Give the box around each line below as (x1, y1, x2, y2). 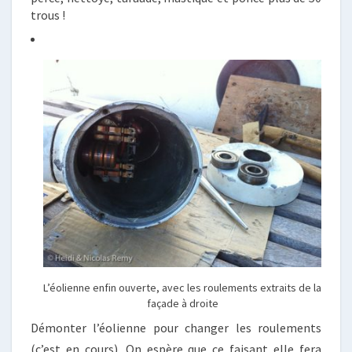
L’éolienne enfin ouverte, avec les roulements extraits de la (43, 280, 321, 295)
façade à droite (146, 296, 218, 310)
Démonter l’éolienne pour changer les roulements (31, 320, 321, 335)
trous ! (31, 7, 65, 23)
